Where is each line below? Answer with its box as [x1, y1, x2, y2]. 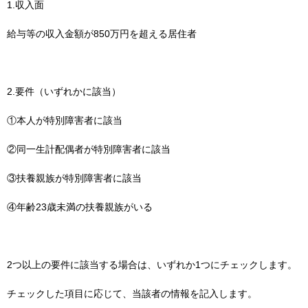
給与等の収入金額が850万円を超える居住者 [7, 28, 197, 40]
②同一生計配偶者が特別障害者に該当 [7, 144, 170, 155]
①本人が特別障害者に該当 [7, 115, 122, 126]
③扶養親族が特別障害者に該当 [7, 173, 142, 184]
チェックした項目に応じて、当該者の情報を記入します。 [7, 288, 257, 300]
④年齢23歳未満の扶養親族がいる [7, 201, 153, 213]
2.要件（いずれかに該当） [7, 86, 121, 98]
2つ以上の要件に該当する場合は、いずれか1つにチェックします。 [7, 259, 297, 271]
